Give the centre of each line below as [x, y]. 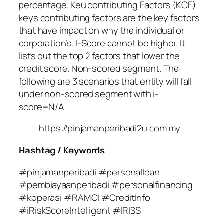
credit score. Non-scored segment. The [99, 68]
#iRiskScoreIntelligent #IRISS [80, 210]
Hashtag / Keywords [62, 150]
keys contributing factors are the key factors [109, 17]
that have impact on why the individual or [101, 30]
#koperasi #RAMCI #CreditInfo [85, 197]
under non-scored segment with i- [89, 94]
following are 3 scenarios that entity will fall [105, 81]
